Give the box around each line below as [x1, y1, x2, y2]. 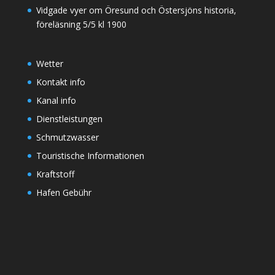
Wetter [36, 58, 63, 70]
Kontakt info [36, 76, 85, 88]
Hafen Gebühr [36, 187, 91, 199]
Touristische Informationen [36, 150, 144, 162]
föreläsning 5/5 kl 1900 [36, 18, 126, 30]
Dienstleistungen [36, 113, 103, 125]
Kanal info [36, 95, 76, 107]
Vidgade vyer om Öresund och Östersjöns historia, [36, 4, 236, 16]
